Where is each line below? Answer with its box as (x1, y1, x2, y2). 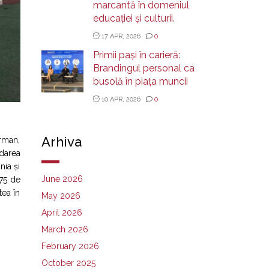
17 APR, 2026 (99, 32, 142, 40)
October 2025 (41, 258, 95, 268)
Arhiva (41, 133, 82, 150)
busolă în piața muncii (92, 75, 188, 87)
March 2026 (41, 224, 88, 234)
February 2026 (41, 241, 99, 251)
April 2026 (41, 207, 82, 217)
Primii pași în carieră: (92, 49, 180, 61)
